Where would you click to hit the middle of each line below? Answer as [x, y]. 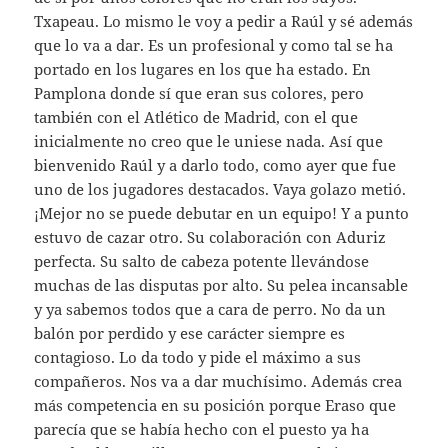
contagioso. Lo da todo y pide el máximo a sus [198, 356]
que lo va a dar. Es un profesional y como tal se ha [214, 44]
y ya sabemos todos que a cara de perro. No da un [210, 308]
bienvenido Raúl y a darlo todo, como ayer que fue [215, 164]
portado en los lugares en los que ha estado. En [203, 68]
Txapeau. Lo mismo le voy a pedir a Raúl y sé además [224, 20]
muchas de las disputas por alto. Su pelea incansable [221, 284]
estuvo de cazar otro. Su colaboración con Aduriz [210, 236]
